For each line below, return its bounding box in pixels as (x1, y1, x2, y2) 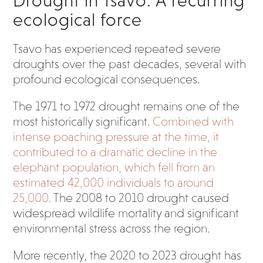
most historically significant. (13, 114, 153, 129)
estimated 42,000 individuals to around (13, 176, 214, 190)
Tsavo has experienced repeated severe (13, 42, 221, 56)
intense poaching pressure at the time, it (13, 130, 220, 144)
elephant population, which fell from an (13, 160, 215, 174)
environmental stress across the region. (13, 221, 210, 235)
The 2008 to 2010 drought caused (51, 191, 230, 205)
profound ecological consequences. (13, 72, 200, 86)
